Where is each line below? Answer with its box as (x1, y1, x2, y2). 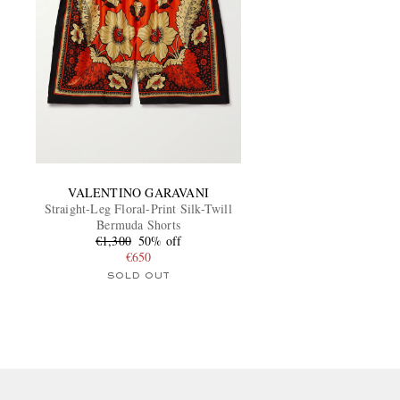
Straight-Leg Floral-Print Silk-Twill (44, 199, 233, 217)
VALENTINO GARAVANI (68, 183, 209, 201)
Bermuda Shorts (96, 215, 181, 233)
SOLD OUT (106, 271, 171, 280)
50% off (138, 231, 182, 249)
